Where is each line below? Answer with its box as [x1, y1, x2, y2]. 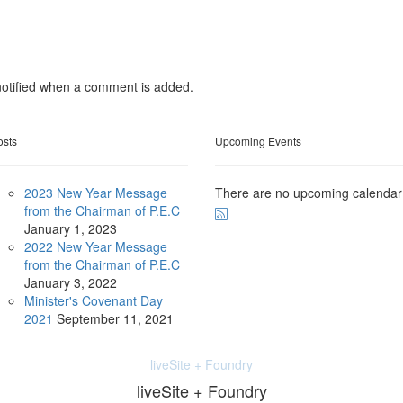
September [56, 309, 123, 328]
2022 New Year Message [23, 237, 167, 256]
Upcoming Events [215, 133, 301, 149]
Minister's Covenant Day [23, 291, 163, 310]
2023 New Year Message [23, 184, 167, 202]
